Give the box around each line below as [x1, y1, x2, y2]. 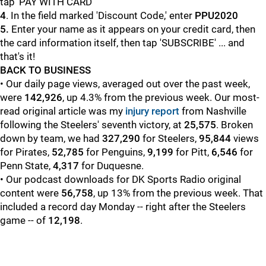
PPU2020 [195, 9, 238, 21]
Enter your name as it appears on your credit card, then [11, 23, 255, 35]
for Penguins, [84, 146, 147, 158]
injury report [125, 105, 179, 117]
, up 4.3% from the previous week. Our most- [62, 91, 259, 103]
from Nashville [179, 105, 246, 117]
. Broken [216, 119, 253, 131]
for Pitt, [173, 146, 211, 158]
